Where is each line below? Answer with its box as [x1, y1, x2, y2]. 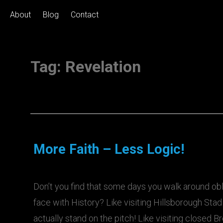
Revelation [65, 57, 141, 76]
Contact [71, 10, 99, 19]
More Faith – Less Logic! [33, 141, 185, 158]
